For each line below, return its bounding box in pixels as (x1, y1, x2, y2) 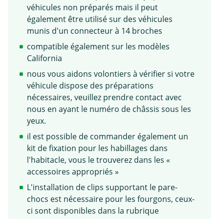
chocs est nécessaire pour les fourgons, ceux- (27, 193, 195, 204)
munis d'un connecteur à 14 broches (27, 25, 162, 36)
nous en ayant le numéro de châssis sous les (27, 103, 191, 114)
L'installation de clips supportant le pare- (27, 181, 177, 193)
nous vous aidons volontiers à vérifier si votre (27, 68, 195, 79)
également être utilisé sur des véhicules (27, 13, 173, 24)
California (27, 52, 62, 64)
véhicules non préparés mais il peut (27, 1, 158, 13)
